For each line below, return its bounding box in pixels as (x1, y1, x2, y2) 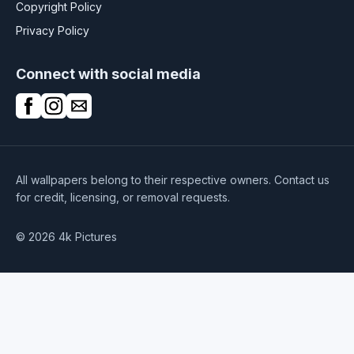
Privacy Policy (16, 23, 89, 37)
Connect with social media (16, 65, 201, 82)
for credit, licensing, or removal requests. (16, 190, 230, 204)
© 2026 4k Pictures (16, 229, 117, 243)
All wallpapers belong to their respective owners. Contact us (16, 172, 330, 186)
